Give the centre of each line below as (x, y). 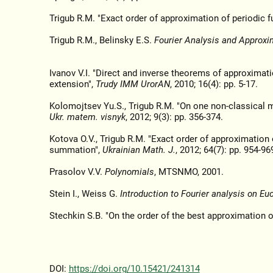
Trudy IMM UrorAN (133, 84)
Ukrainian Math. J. (139, 150)
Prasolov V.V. (77, 172)
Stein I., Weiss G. (84, 194)
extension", (72, 84)
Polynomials (129, 172)
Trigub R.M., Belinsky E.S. (101, 41)
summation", (76, 150)
